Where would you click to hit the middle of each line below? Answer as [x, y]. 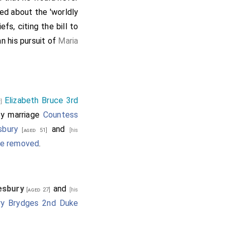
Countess [61, 115]
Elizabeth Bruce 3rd [41, 100]
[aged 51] [33, 130]
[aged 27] [37, 190]
